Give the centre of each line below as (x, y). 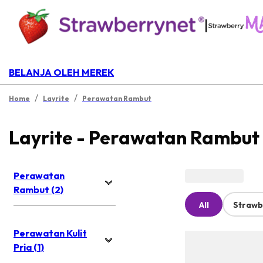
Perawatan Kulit (50, 233)
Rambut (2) (38, 190)
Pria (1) (29, 247)
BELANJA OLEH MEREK (61, 72)
